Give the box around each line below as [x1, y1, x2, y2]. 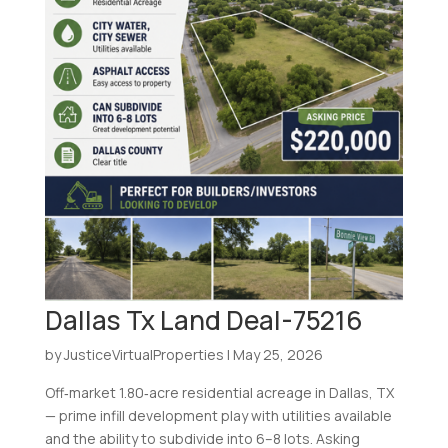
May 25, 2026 [232, 345, 323, 365]
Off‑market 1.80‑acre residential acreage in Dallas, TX [44, 383, 394, 403]
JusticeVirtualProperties [63, 345, 224, 365]
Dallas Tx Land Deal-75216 [44, 302, 363, 339]
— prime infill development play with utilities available [44, 406, 392, 426]
